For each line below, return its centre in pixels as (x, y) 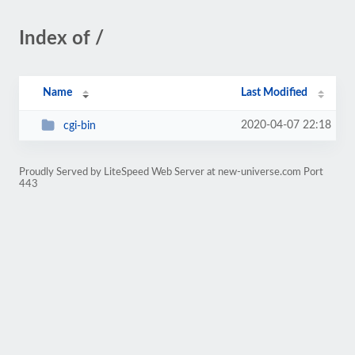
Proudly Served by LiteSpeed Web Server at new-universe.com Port (171, 172)
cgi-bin (79, 126)
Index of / (61, 39)
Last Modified (275, 93)
